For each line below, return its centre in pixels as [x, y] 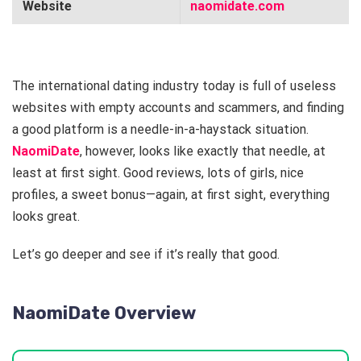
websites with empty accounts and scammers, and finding [178, 108]
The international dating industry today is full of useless [174, 86]
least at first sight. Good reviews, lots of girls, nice [158, 173]
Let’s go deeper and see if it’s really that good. [146, 255]
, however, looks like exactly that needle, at [203, 151]
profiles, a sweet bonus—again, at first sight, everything [171, 195]
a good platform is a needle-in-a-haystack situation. [160, 130]
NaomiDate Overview [104, 313]
